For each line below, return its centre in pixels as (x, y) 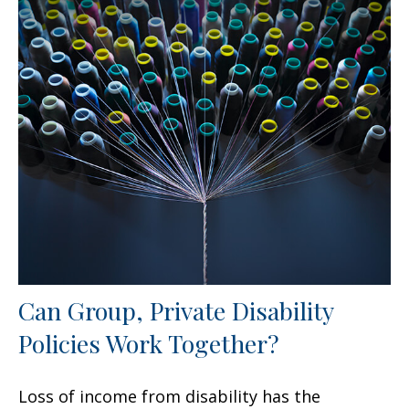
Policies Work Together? (149, 343)
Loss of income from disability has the (169, 396)
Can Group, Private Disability (176, 310)
